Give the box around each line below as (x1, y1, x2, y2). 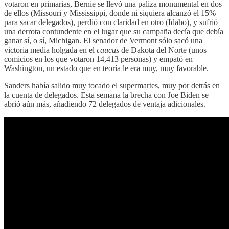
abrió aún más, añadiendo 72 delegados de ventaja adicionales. (4, 99, 205, 108)
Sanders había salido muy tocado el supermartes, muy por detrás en (4, 81, 220, 90)
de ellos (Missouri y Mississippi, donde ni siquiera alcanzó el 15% (4, 8, 216, 17)
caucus (97, 45, 119, 54)
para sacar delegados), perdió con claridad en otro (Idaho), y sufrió (4, 17, 218, 27)
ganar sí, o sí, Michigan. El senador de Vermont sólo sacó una (4, 36, 202, 45)
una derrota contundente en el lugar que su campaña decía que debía (4, 27, 223, 36)
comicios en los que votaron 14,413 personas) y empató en (4, 54, 193, 63)
